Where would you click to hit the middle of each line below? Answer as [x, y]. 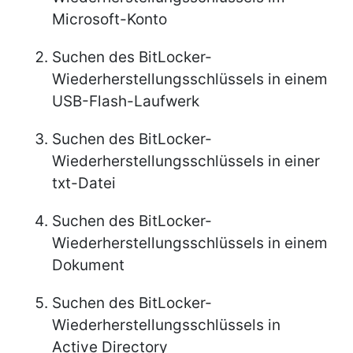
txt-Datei [84, 184]
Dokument [88, 266]
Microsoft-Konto [110, 20]
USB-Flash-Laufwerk [126, 102]
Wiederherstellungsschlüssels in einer [186, 162]
